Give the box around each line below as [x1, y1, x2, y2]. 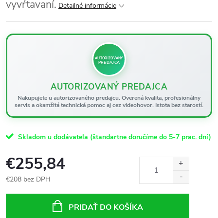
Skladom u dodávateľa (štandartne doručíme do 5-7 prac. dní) [18, 132, 211, 142]
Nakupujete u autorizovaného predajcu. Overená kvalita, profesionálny [18, 94, 200, 102]
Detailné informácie [58, 1, 116, 10]
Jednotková [5, 185, 39, 194]
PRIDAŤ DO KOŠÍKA [68, 202, 143, 213]
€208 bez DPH [6, 175, 51, 184]
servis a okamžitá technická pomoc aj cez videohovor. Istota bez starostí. [15, 101, 203, 109]
